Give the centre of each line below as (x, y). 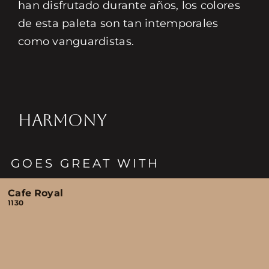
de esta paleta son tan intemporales (118, 23)
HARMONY (62, 120)
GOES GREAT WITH (86, 163)
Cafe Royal (35, 193)
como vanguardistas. (76, 41)
